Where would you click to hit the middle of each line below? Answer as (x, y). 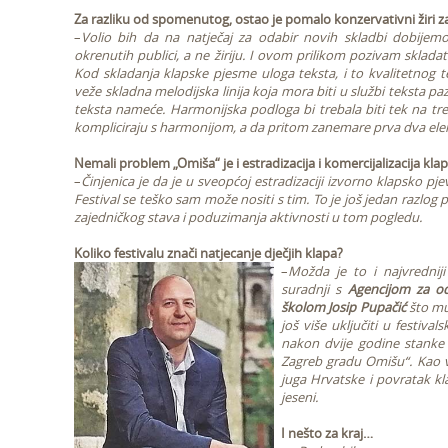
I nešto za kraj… (327, 433)
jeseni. (299, 397)
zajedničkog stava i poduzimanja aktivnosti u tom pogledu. (248, 217)
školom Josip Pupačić (343, 307)
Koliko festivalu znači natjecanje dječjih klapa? (208, 253)
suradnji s (314, 289)
